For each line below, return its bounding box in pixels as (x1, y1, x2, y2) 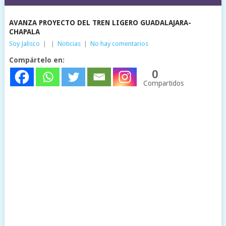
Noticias (57, 40, 81, 47)
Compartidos (143, 79, 184, 87)
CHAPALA (9, 28, 40, 36)
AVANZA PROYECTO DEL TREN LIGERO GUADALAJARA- (9, 19, 191, 27)
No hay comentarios (90, 40, 148, 47)
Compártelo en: (9, 56, 65, 64)
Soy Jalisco (9, 40, 40, 47)
